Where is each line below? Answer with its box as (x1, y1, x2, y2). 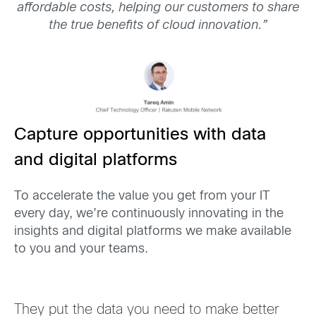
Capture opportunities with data (14, 127, 266, 143)
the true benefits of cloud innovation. (49, 20, 262, 32)
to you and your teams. (14, 243, 148, 256)
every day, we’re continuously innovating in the (14, 208, 284, 221)
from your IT (200, 190, 270, 203)
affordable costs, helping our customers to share (17, 2, 299, 15)
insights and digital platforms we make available (14, 226, 291, 238)
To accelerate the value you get (14, 190, 200, 203)
